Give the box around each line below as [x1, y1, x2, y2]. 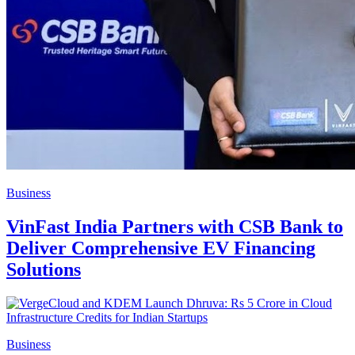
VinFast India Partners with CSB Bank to [6, 216, 343, 238]
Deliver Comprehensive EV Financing [6, 238, 315, 259]
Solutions [6, 259, 81, 281]
